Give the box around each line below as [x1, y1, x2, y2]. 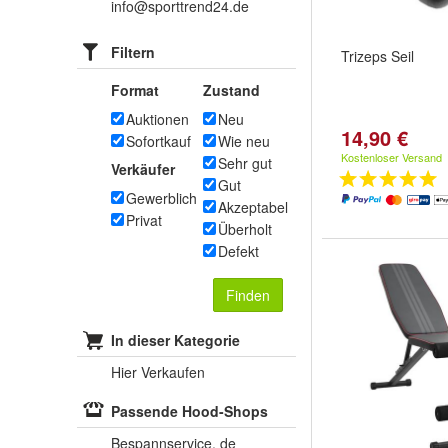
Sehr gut [218, 153, 272, 173]
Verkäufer [111, 159, 175, 179]
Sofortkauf [126, 131, 191, 151]
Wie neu [218, 131, 270, 151]
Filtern [111, 42, 155, 62]
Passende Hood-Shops [111, 401, 268, 421]
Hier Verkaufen [111, 362, 205, 382]
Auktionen [126, 109, 189, 129]
